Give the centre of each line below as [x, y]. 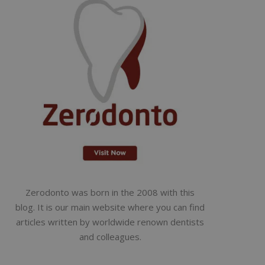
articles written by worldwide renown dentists [110, 222]
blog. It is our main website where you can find [110, 207]
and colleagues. [110, 236]
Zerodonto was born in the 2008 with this [110, 192]
